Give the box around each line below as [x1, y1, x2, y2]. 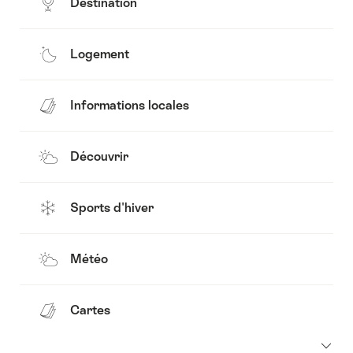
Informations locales [70, 98, 189, 113]
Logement [70, 46, 129, 62]
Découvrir [70, 149, 128, 165]
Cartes [70, 303, 110, 318]
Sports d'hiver [70, 200, 154, 216]
